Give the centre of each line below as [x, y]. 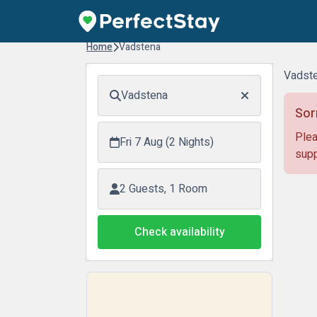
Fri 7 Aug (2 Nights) [167, 142]
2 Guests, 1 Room [163, 189]
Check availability [179, 232]
